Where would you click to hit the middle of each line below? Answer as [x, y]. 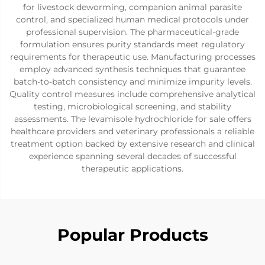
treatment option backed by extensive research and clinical [132, 144]
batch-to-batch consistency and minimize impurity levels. [132, 82]
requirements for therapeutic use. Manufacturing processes [132, 57]
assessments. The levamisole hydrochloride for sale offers [132, 119]
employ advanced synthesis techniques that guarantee [132, 69]
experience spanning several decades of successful [132, 156]
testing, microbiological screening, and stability [132, 106]
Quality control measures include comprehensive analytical [132, 94]
